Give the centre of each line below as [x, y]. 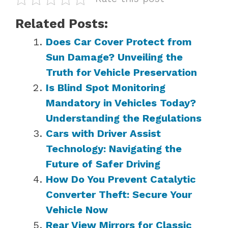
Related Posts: [62, 23]
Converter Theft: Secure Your [119, 194]
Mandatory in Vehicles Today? [121, 103]
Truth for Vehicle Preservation [121, 72]
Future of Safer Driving [103, 164]
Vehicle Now [77, 209]
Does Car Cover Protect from [119, 41]
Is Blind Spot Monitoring [106, 87]
